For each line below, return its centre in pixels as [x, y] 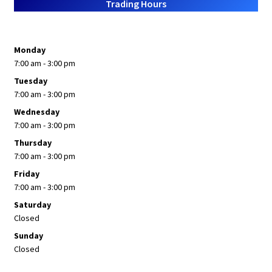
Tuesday [30, 80]
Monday [29, 49]
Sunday [28, 235]
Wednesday [36, 111]
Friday [26, 173]
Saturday [32, 204]
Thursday [32, 142]
